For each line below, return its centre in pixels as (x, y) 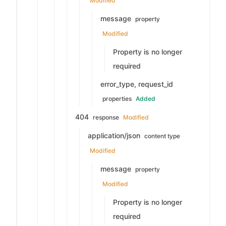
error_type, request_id (137, 84)
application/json (115, 135)
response (106, 117)
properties (117, 99)
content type (162, 136)
